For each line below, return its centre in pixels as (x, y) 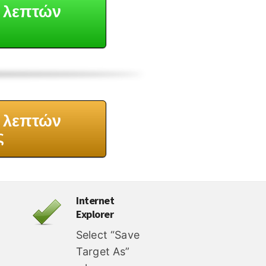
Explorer (95, 214)
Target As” (103, 252)
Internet (95, 201)
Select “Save (108, 235)
